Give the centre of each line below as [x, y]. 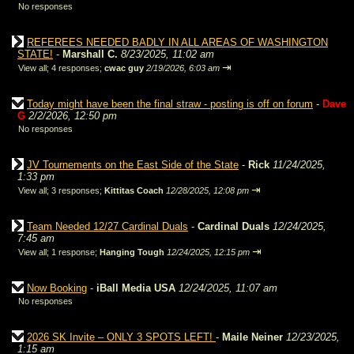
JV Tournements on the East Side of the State [133, 165]
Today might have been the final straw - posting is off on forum [170, 104]
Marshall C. [92, 54]
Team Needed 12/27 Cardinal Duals [107, 226]
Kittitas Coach [134, 190]
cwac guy [124, 68]
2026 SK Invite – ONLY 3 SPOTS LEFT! [121, 337]
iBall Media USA [136, 288]
